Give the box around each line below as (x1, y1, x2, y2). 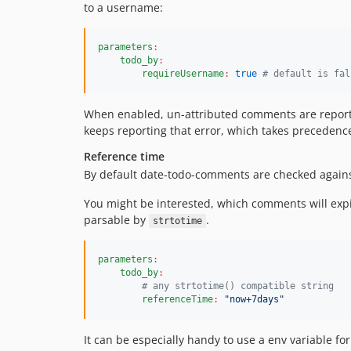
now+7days (230, 294, 279, 305)
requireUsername (142, 68, 224, 79)
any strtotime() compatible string (147, 280, 334, 291)
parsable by (84, 212, 149, 227)
